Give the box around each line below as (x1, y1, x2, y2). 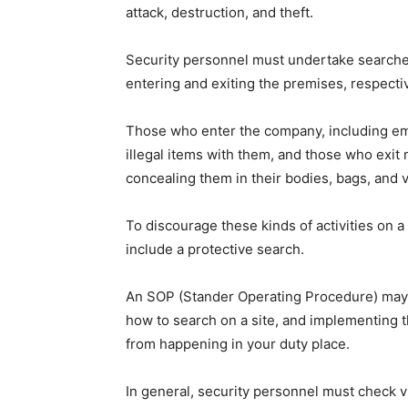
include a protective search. (126, 240, 304, 258)
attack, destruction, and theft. (126, 4, 313, 21)
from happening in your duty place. (126, 335, 350, 352)
